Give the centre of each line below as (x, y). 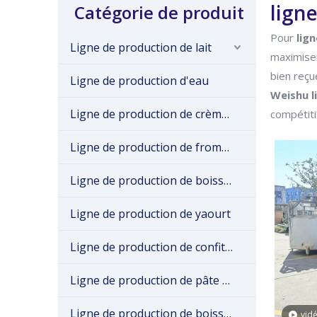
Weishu (289, 95)
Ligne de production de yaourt (150, 214)
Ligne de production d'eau (139, 81)
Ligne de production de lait (141, 47)
